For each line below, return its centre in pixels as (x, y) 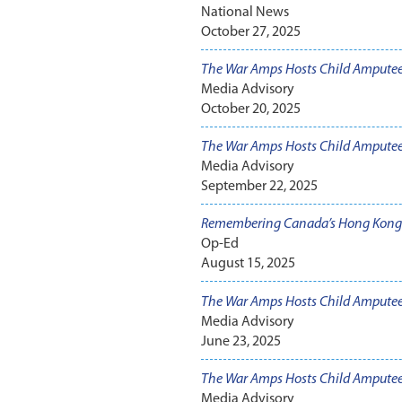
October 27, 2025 (250, 32)
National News (245, 12)
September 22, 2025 (259, 187)
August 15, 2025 (248, 264)
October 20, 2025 (250, 110)
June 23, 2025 (240, 341)
